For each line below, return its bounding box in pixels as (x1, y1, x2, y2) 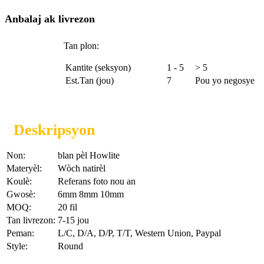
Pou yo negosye (195, 75, 255, 86)
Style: (6, 241, 28, 252)
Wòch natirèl (58, 163, 105, 174)
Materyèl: (6, 163, 42, 174)
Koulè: (6, 176, 32, 187)
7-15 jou (58, 215, 89, 226)
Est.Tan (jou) (65, 75, 114, 86)
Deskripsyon (14, 121, 95, 139)
